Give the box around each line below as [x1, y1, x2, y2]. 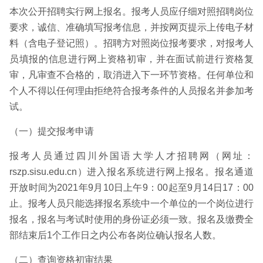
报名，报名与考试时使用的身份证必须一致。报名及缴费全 [9, 214, 254, 224]
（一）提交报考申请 [9, 126, 94, 136]
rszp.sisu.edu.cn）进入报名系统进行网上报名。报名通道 [9, 167, 254, 177]
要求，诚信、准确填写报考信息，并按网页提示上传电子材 [9, 22, 254, 32]
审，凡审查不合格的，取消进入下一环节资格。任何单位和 [9, 70, 254, 80]
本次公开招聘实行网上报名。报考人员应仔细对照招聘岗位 [9, 6, 254, 16]
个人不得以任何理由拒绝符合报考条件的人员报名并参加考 [9, 86, 254, 96]
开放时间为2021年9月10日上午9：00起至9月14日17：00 [9, 183, 254, 193]
